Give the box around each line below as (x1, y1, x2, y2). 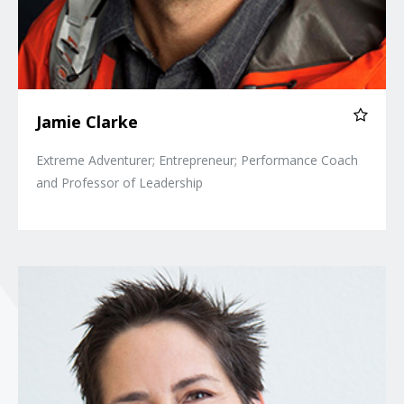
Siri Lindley (202, 269, 263, 286)
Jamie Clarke (36, 111, 138, 133)
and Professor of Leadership (36, 174, 203, 191)
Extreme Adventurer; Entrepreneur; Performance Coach (36, 151, 358, 169)
